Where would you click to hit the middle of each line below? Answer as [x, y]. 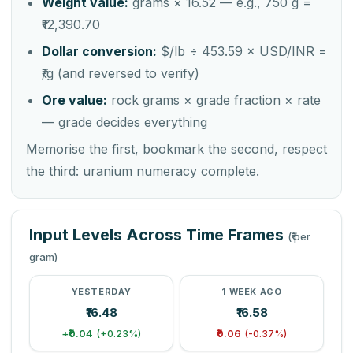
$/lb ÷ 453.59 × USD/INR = [242, 51]
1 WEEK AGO [252, 291]
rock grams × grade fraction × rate [214, 100]
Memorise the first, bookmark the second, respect [176, 149]
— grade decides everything [124, 122]
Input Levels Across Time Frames [158, 234]
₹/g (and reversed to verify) [121, 73]
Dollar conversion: [99, 51]
